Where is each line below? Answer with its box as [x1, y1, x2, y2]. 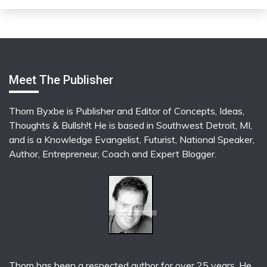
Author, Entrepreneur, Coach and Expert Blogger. [9, 148, 216, 160]
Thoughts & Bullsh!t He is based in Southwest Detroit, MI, [9, 119, 252, 132]
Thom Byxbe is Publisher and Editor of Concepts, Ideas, [9, 105, 244, 117]
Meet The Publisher [9, 73, 113, 88]
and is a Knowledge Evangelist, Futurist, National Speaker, [9, 133, 254, 146]
